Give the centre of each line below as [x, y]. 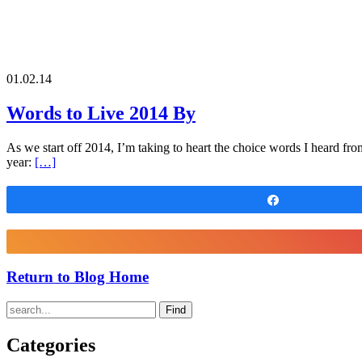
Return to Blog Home [78, 277]
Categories [51, 345]
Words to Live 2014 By [101, 113]
